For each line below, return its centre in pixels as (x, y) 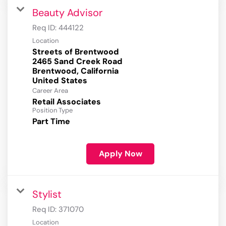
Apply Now (120, 154)
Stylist (47, 194)
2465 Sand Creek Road (77, 62)
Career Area (50, 91)
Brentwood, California (75, 71)
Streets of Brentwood (76, 52)
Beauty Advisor (67, 13)
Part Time (51, 122)
